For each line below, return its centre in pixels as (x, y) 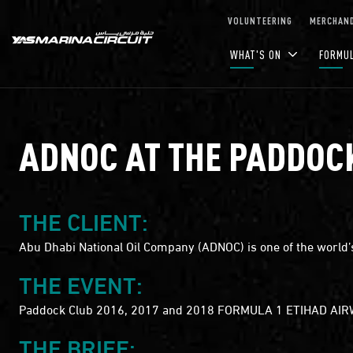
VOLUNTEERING (260, 20)
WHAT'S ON (257, 55)
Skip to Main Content (59, 14)
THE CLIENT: (84, 220)
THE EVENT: (81, 283)
